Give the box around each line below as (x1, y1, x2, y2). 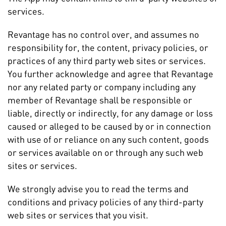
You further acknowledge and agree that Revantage (8, 68, 213, 79)
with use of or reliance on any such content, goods (8, 134, 209, 145)
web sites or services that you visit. (8, 209, 148, 220)
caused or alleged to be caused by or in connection (8, 121, 211, 132)
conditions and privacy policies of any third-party (8, 196, 203, 207)
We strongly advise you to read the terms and (8, 183, 189, 194)
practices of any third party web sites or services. (8, 55, 206, 66)
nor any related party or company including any (8, 81, 196, 92)
